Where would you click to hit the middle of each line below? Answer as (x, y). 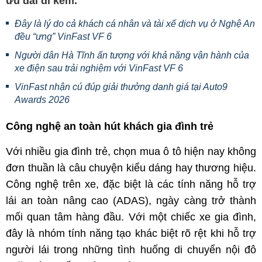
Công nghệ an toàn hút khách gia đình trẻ (110, 126)
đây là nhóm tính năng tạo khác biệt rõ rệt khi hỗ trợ (131, 233)
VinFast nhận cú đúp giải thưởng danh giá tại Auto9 (121, 87)
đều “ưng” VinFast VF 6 (63, 37)
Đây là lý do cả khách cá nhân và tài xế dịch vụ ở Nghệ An (135, 24)
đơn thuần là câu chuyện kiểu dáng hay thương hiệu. (131, 168)
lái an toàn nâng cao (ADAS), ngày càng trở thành (131, 201)
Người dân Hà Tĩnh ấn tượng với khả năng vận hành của (132, 55)
